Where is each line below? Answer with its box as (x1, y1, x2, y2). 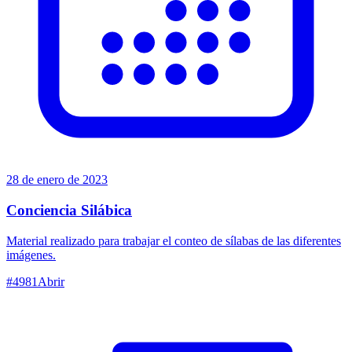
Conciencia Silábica (6, 201, 132, 218)
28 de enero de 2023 (6, 173, 108, 187)
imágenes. (6, 247, 56, 262)
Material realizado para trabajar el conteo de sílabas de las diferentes (6, 233, 341, 247)
